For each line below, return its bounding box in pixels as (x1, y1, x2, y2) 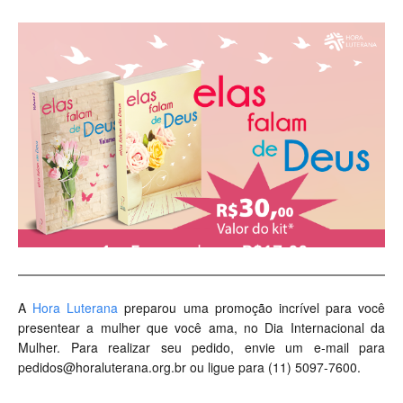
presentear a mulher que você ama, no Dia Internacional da (18, 318, 385, 337)
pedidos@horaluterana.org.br (18, 358, 186, 377)
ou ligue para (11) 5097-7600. (186, 358, 361, 377)
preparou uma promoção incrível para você (118, 299, 385, 318)
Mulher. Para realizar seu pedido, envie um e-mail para (18, 338, 385, 357)
